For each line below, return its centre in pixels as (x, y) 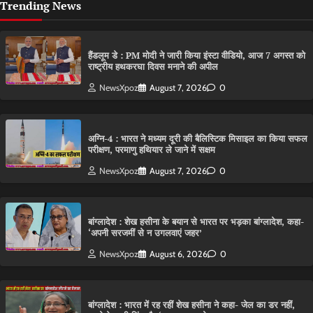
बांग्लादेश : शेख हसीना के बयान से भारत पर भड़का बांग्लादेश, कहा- (196, 222)
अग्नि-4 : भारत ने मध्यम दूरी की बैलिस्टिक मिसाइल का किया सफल (198, 139)
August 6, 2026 (179, 254)
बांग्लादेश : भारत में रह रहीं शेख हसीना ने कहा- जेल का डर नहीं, (191, 305)
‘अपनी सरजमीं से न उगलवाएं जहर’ (145, 233)
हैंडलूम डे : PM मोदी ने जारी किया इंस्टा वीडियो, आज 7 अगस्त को (197, 56)
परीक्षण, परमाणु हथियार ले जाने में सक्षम (152, 150)
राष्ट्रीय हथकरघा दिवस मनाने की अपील (153, 67)
